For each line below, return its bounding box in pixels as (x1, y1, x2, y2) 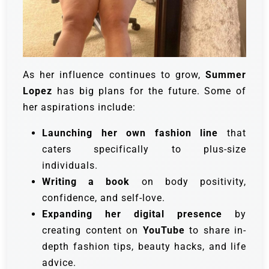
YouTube (142, 225, 185, 237)
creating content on (42, 225, 143, 237)
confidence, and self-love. (42, 192, 165, 204)
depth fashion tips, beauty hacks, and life (42, 241, 246, 253)
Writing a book (42, 176, 130, 188)
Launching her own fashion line (42, 127, 219, 139)
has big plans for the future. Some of (52, 85, 246, 97)
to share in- (184, 225, 246, 237)
